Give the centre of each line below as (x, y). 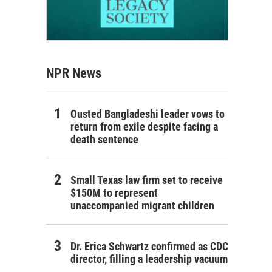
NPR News (74, 73)
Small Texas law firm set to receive (147, 180)
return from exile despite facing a (144, 126)
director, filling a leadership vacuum (149, 259)
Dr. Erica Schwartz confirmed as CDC (149, 246)
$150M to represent (114, 192)
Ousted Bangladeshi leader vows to (148, 114)
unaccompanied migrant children (142, 205)
